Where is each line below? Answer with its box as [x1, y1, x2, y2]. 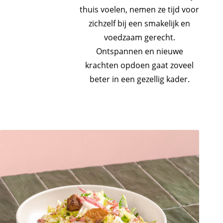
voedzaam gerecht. [104, 32, 175, 43]
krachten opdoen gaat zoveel [85, 60, 194, 71]
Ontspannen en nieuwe [96, 46, 183, 57]
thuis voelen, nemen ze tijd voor [80, 4, 199, 15]
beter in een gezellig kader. [89, 74, 190, 85]
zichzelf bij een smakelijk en [89, 18, 190, 29]
